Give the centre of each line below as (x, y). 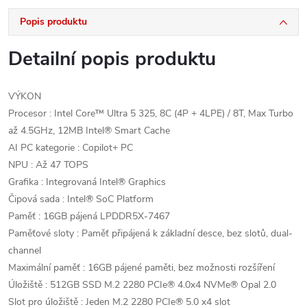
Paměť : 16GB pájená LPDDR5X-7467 (89, 216)
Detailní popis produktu (112, 59)
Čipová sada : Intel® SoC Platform (81, 199)
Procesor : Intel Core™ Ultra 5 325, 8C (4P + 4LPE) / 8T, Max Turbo (151, 113)
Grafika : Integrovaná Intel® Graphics (87, 182)
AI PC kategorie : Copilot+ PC (71, 148)
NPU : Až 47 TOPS (48, 165)
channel (25, 250)
